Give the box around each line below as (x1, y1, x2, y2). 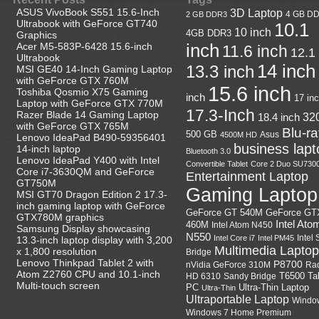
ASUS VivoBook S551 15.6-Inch (16, 6, 159, 18)
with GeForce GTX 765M (16, 120, 129, 132)
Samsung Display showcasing (16, 223, 150, 234)
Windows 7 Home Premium (186, 308, 291, 317)
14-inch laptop (16, 143, 80, 155)
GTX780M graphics (16, 211, 104, 223)
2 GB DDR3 (186, 10, 227, 19)
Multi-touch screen (16, 280, 100, 291)
